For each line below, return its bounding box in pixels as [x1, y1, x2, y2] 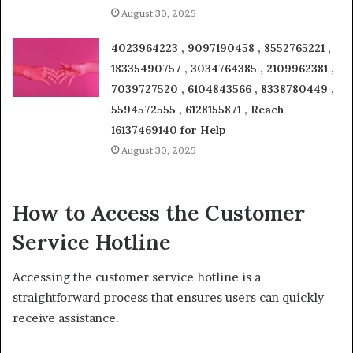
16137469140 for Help [111, 122, 226, 137]
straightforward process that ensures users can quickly [13, 290, 324, 306]
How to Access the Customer [13, 199, 305, 226]
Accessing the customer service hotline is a [13, 269, 261, 285]
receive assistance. [13, 310, 119, 326]
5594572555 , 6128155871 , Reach [111, 102, 284, 117]
